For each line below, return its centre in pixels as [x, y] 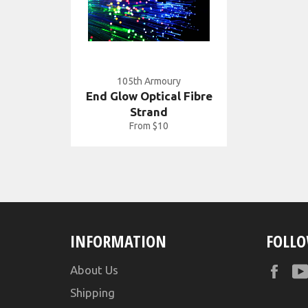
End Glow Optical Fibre [149, 96]
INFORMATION [118, 241]
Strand [149, 112]
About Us [94, 270]
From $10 [149, 126]
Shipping [92, 293]
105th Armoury [149, 81]
